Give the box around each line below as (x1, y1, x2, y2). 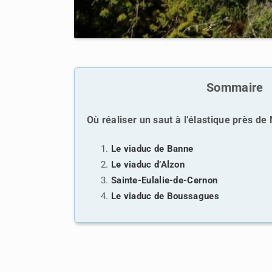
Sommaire (206, 80, 263, 95)
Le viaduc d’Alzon (110, 158, 185, 170)
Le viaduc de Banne (110, 143, 194, 154)
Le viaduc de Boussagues (110, 190, 219, 202)
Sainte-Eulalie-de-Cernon (110, 174, 218, 186)
